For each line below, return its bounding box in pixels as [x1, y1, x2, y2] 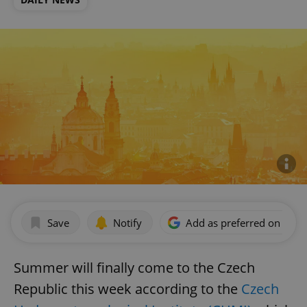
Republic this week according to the [14, 280, 241, 299]
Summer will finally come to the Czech [14, 258, 255, 278]
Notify [113, 215, 142, 230]
